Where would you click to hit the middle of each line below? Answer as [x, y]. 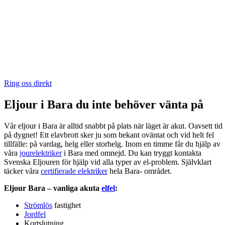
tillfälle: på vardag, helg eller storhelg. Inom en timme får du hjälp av [112, 144]
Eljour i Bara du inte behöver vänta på [104, 105]
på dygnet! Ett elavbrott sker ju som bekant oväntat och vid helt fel [109, 135]
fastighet [67, 205]
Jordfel [35, 214]
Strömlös [38, 205]
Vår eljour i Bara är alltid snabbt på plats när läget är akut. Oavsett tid [113, 126]
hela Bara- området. [140, 171]
